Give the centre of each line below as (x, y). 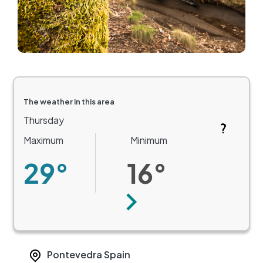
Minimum (149, 140)
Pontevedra (75, 254)
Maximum (43, 140)
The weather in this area (69, 101)
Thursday (44, 120)
